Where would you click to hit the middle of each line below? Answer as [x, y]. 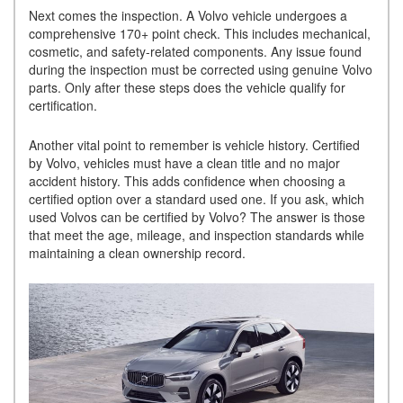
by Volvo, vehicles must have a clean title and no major [184, 162]
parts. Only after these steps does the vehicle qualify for [187, 87]
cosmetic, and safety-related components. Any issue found [195, 51]
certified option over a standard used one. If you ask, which [197, 198]
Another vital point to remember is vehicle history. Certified [194, 144]
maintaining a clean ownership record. [141, 252]
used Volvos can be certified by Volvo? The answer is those [197, 216]
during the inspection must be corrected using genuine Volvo [201, 69]
